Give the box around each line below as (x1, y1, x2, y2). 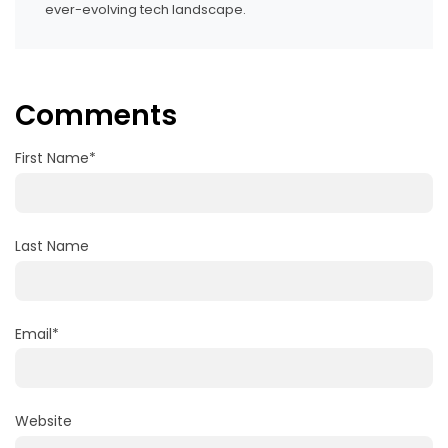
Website (15, 411, 72, 432)
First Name (15, 148, 89, 169)
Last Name (15, 235, 89, 256)
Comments (15, 96, 177, 136)
